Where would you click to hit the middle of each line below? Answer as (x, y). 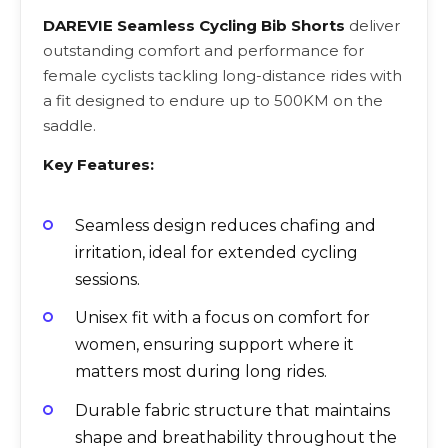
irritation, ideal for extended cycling (216, 253)
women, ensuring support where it (214, 345)
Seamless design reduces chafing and (225, 226)
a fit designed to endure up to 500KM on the (213, 100)
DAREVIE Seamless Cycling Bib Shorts (194, 25)
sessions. (107, 280)
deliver (372, 25)
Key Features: (98, 164)
